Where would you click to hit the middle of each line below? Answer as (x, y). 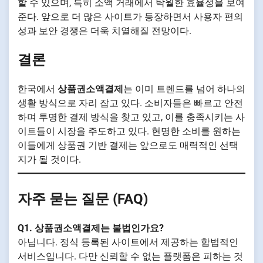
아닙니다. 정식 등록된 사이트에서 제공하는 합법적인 (128, 242)
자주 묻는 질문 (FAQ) (83, 199)
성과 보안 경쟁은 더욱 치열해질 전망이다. (104, 31)
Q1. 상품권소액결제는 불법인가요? (91, 228)
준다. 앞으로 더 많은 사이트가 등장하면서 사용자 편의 (130, 16)
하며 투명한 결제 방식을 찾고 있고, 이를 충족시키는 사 (131, 117)
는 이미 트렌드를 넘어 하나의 (184, 89)
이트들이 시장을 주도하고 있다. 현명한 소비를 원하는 (129, 131)
